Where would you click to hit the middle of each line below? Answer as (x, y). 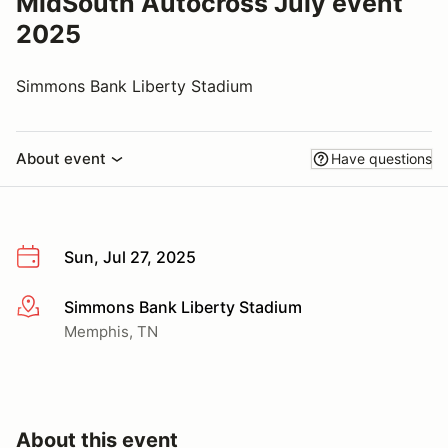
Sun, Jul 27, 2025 (130, 257)
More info (51, 307)
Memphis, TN (111, 331)
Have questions (381, 158)
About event (61, 158)
